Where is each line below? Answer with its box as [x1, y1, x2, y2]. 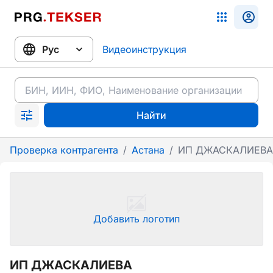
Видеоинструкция [102, 43, 186, 55]
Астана [132, 144, 165, 156]
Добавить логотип [93, 213, 180, 225]
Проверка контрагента [10, 144, 118, 156]
